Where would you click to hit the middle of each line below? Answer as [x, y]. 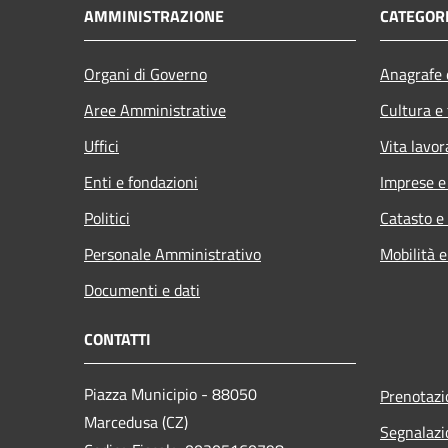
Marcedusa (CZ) [136, 421]
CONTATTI [117, 338]
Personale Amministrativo [172, 253]
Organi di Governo [145, 73]
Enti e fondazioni [141, 181]
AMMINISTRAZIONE [154, 15]
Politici [107, 217]
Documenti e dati [142, 289]
